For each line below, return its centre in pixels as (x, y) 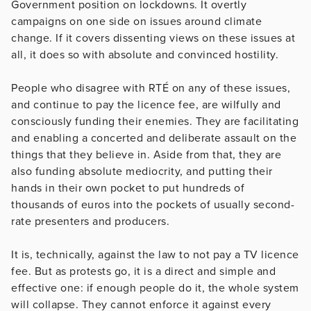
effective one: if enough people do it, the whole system (155, 288)
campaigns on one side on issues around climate (136, 21)
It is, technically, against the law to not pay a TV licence (155, 254)
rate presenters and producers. (90, 221)
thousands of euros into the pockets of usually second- (153, 204)
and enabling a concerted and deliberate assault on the (154, 138)
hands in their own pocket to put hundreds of (128, 188)
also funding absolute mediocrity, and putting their (142, 171)
